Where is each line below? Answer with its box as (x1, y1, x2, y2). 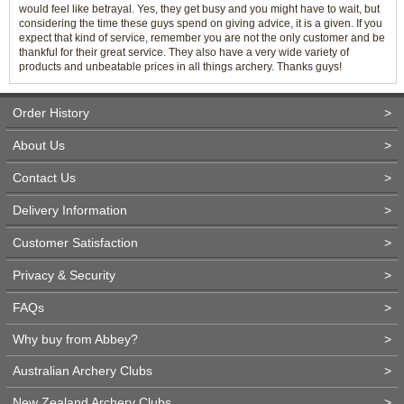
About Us (13, 138, 65, 152)
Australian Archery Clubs (13, 363, 152, 378)
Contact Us (13, 170, 76, 185)
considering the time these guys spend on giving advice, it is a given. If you (19, 17, 382, 30)
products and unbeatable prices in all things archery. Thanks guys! (19, 60, 342, 73)
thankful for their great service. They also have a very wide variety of (19, 46, 349, 59)
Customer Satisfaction (13, 235, 138, 250)
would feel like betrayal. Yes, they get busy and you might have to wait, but (19, 3, 380, 15)
